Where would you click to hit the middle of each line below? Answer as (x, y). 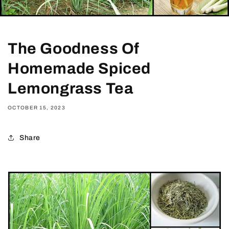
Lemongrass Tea (71, 89)
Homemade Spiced (79, 69)
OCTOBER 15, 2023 (37, 108)
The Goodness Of (74, 49)
